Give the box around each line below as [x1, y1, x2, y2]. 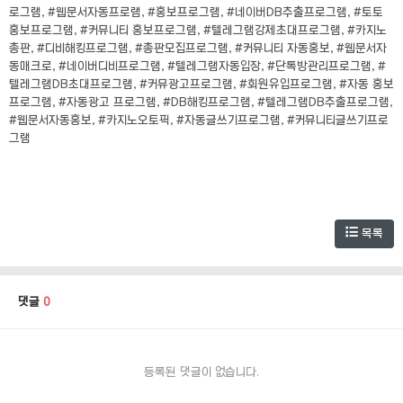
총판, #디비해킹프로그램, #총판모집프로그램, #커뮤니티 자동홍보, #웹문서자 [9, 42, 387, 54]
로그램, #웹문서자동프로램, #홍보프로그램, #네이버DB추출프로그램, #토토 [9, 6, 383, 18]
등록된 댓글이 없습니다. [144, 366, 259, 378]
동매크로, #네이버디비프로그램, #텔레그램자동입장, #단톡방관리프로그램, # [9, 60, 386, 72]
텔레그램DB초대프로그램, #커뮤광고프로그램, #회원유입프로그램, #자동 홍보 [9, 78, 394, 90]
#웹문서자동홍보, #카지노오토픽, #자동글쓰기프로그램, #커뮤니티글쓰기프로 [9, 114, 389, 126]
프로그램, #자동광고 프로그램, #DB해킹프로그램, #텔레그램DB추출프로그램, [9, 96, 392, 108]
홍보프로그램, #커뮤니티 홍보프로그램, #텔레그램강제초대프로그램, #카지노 [9, 24, 387, 36]
